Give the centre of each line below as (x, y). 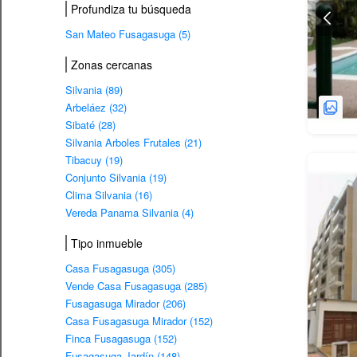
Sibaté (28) (90, 124)
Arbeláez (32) (96, 107)
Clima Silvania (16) (109, 194)
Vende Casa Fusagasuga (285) (136, 285)
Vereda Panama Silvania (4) (129, 212)
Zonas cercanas (112, 64)
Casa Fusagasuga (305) (120, 268)
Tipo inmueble (107, 243)
